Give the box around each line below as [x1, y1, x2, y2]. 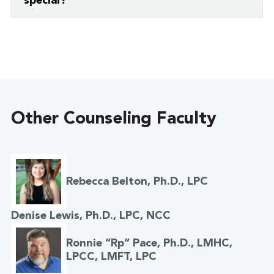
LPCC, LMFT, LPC [65, 251, 157, 263]
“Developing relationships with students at [23, 20, 215, 31]
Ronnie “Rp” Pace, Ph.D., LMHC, [65, 238, 232, 250]
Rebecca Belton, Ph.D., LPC [65, 176, 208, 188]
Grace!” [23, 37, 59, 47]
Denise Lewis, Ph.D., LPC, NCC [10, 210, 171, 222]
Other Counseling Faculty [10, 111, 217, 128]
